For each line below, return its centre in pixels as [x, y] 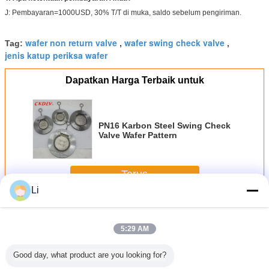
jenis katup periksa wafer [56, 55]
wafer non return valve [71, 42]
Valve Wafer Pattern [138, 135]
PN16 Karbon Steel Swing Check [165, 125]
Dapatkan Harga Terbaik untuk [134, 80]
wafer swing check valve [174, 42]
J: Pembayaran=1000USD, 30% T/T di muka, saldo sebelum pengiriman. [123, 12]
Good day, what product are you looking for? [90, 255]
